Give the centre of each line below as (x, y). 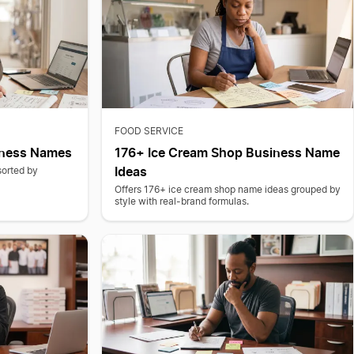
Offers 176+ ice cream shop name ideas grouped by (227, 190)
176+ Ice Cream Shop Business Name (227, 153)
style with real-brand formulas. (181, 201)
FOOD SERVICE (149, 131)
